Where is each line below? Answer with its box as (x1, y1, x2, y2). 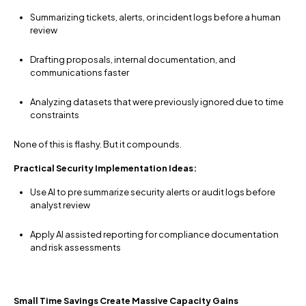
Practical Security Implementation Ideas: (14, 163, 197, 174)
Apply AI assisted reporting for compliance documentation (30, 229, 279, 240)
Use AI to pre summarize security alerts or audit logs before (30, 186, 275, 198)
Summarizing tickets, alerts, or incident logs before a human (30, 12, 281, 23)
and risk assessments (30, 242, 121, 253)
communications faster (30, 67, 129, 79)
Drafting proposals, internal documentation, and (30, 54, 236, 66)
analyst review (30, 199, 90, 211)
